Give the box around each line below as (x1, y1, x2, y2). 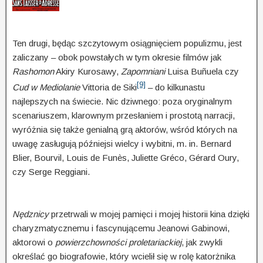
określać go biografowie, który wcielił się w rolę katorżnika (12, 251, 235, 262)
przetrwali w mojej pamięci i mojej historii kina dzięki (49, 209, 249, 220)
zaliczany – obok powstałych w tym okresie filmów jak (12, 52, 221, 63)
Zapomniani (121, 66, 165, 77)
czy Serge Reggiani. (12, 167, 90, 177)
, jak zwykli (181, 237, 222, 248)
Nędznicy (12, 209, 49, 220)
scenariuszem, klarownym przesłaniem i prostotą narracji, (12, 110, 235, 121)
